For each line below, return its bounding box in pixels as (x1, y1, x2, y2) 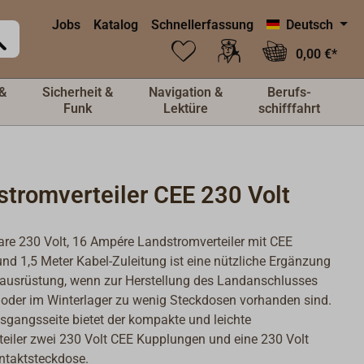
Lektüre (163, 101, 208, 116)
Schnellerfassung (151, 17, 254, 32)
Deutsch (286, 17, 334, 32)
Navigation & (149, 84, 223, 100)
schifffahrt (258, 101, 320, 116)
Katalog (93, 17, 139, 32)
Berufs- (267, 84, 311, 100)
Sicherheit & (42, 84, 113, 100)
